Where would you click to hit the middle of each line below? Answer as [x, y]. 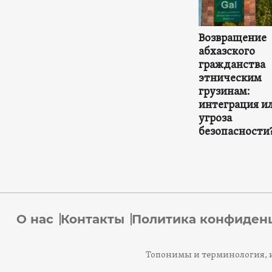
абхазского [226, 52]
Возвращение [232, 38]
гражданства [232, 65]
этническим [230, 78]
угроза [215, 118]
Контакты [92, 219]
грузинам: [224, 92]
